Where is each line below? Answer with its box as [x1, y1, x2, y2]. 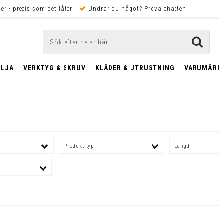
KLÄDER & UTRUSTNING [95, 64, 175, 72]
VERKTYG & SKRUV [23, 64, 86, 72]
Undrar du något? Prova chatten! [88, 5, 188, 12]
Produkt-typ [64, 142, 94, 149]
